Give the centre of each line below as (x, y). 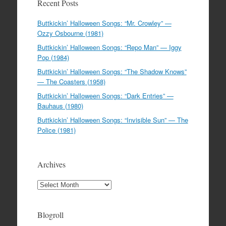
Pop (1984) (53, 58)
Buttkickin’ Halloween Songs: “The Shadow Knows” (112, 72)
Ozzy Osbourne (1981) (70, 33)
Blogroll (50, 215)
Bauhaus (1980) (60, 106)
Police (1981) (56, 130)
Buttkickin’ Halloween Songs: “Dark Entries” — (105, 96)
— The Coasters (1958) (71, 82)
